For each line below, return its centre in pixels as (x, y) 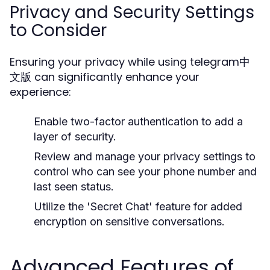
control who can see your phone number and (145, 171)
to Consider (58, 30)
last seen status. (74, 187)
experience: (40, 92)
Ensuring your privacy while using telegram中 (130, 62)
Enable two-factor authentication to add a (138, 121)
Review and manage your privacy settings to (145, 156)
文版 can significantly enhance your (105, 77)
